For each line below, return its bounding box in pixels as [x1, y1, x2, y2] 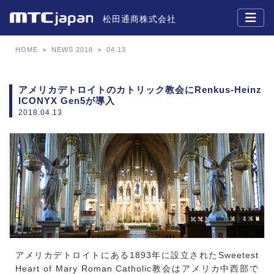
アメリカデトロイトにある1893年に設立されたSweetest [15, 250, 259, 261]
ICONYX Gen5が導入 [18, 95, 115, 106]
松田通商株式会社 [103, 14, 176, 24]
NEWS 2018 [51, 46, 93, 53]
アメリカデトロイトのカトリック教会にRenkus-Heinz [18, 84, 262, 95]
